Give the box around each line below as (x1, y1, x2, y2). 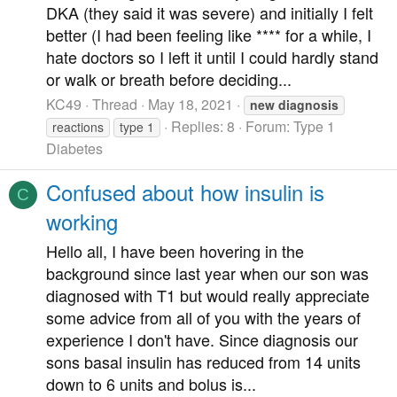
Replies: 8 (171, 115, 235, 136)
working (46, 206, 118, 237)
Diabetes (46, 137, 103, 159)
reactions (52, 117, 104, 136)
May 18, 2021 (148, 93, 233, 114)
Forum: (245, 115, 293, 136)
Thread (92, 93, 137, 114)
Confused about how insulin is (46, 176, 324, 208)
